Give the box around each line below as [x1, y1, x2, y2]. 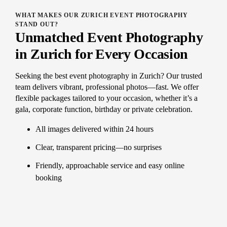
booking [35, 173, 62, 182]
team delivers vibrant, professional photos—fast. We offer [15, 82, 199, 91]
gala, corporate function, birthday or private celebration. [15, 104, 193, 113]
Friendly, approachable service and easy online [35, 161, 184, 170]
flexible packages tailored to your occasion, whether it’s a [15, 93, 198, 102]
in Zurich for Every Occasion [15, 46, 188, 62]
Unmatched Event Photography [15, 29, 203, 45]
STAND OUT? [15, 20, 58, 28]
